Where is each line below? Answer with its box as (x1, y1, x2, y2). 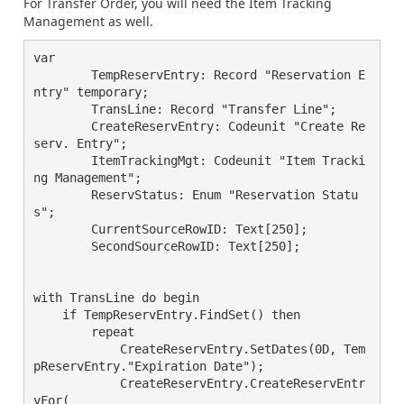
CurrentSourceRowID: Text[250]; (33, 222, 91, 236)
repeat (33, 325, 91, 339)
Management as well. (23, 12, 153, 30)
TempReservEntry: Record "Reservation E (33, 68, 91, 82)
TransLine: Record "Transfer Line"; (33, 102, 91, 116)
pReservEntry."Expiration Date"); (33, 359, 264, 373)
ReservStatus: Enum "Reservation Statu (33, 188, 91, 202)
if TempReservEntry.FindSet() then (33, 308, 62, 322)
